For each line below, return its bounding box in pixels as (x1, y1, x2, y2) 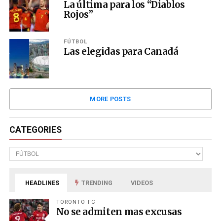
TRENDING (80, 179, 113, 186)
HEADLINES (24, 179, 60, 186)
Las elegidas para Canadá (63, 45, 179, 57)
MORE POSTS (90, 95, 131, 103)
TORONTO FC (56, 198, 96, 205)
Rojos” (63, 8, 93, 20)
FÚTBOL (63, 38, 88, 45)
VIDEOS (129, 179, 153, 186)
